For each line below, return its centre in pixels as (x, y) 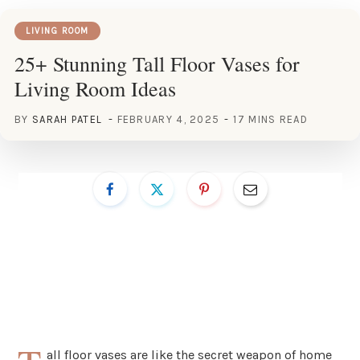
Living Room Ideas (95, 88)
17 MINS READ (270, 119)
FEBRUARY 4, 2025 (168, 119)
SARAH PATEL (67, 119)
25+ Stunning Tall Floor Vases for (157, 63)
